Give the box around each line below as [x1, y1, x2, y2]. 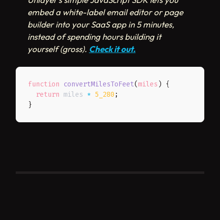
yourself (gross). [27, 44, 89, 55]
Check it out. [89, 44, 136, 55]
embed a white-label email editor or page [27, 7, 183, 18]
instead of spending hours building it [27, 31, 161, 42]
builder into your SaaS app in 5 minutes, [27, 19, 174, 30]
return [36, 90, 59, 99]
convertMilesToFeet [63, 80, 134, 89]
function [28, 80, 59, 89]
